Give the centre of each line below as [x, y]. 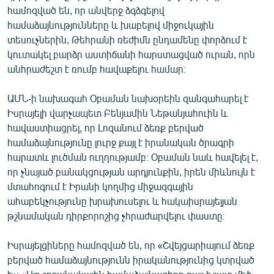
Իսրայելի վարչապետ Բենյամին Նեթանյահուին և [117, 113]
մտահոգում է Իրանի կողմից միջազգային [100, 186]
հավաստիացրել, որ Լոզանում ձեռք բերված [106, 127]
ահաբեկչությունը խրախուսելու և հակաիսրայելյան [122, 201]
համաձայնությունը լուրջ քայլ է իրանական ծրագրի [121, 142]
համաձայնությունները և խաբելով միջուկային [111, 24]
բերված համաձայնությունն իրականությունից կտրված [131, 259]
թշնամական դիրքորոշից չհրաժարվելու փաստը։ [116, 215]
